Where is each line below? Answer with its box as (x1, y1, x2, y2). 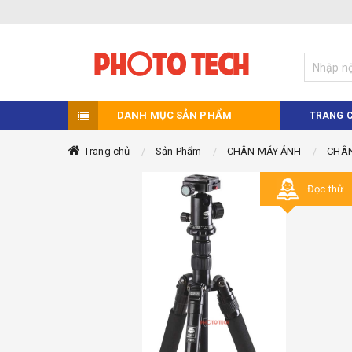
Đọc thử (307, 183, 343, 195)
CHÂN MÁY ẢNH (227, 145, 302, 157)
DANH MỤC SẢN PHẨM (117, 109, 232, 121)
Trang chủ (84, 145, 130, 157)
